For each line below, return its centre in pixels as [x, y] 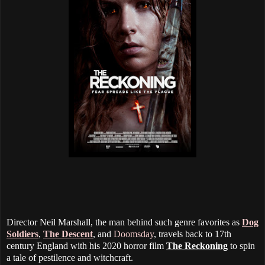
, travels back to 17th [193, 234]
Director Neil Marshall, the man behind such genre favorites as [124, 222]
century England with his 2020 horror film [86, 246]
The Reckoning [197, 246]
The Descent [68, 234]
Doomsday [134, 234]
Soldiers [22, 234]
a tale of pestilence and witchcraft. [70, 258]
